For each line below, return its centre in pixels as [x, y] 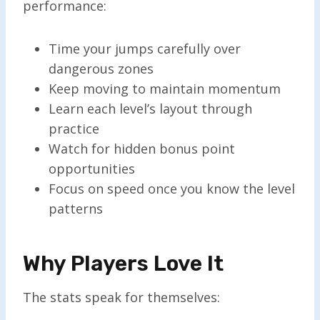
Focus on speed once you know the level [172, 188]
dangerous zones [101, 68]
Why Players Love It [123, 263]
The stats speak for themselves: [121, 297]
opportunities [92, 168]
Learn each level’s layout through [150, 108]
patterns [76, 208]
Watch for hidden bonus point [142, 148]
